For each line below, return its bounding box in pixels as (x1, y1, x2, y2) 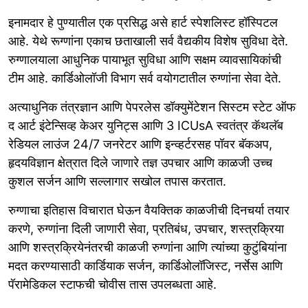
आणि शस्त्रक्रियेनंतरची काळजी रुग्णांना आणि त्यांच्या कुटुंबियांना (8, 239, 287, 254)
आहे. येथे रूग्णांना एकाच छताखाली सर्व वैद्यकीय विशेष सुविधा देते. (8, 33, 288, 48)
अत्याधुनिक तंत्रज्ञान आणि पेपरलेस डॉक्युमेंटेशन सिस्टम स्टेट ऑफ (8, 99, 296, 114)
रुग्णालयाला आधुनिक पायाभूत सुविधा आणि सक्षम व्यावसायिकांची (8, 52, 281, 67)
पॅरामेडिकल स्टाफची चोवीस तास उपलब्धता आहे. (8, 276, 217, 291)
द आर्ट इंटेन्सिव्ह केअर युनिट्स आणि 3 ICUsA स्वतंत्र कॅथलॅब (8, 118, 283, 133)
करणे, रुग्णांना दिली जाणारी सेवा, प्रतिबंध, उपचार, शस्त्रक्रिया (8, 221, 284, 236)
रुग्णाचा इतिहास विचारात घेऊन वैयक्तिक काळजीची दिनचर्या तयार (8, 202, 289, 217)
